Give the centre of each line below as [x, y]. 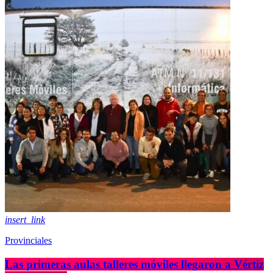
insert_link [25, 220]
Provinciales [28, 241]
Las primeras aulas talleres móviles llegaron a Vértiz [134, 264]
